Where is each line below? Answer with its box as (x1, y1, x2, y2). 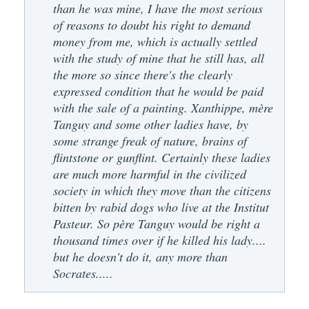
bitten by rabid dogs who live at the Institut (53, 198, 269, 215)
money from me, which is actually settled (53, 32, 257, 50)
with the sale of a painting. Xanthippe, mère (53, 99, 273, 116)
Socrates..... (53, 264, 113, 281)
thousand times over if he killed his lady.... (53, 231, 266, 248)
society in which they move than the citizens (53, 181, 271, 199)
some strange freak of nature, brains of (53, 132, 247, 149)
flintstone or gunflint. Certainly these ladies (53, 148, 270, 166)
